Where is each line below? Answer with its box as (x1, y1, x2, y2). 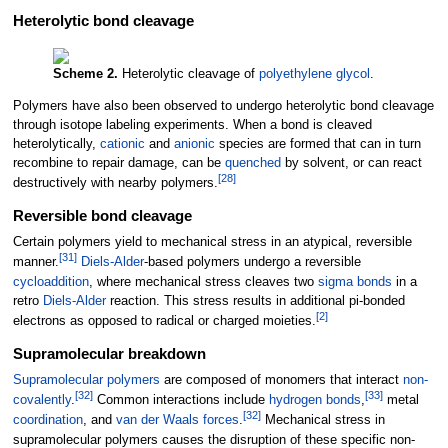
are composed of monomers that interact (159, 373, 403, 388)
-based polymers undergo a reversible (143, 255, 361, 270)
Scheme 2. (52, 67, 118, 82)
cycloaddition (12, 274, 89, 289)
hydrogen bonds (268, 393, 361, 408)
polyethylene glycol (258, 67, 370, 82)
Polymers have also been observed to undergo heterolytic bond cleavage (12, 98, 434, 113)
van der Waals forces (115, 413, 239, 428)
